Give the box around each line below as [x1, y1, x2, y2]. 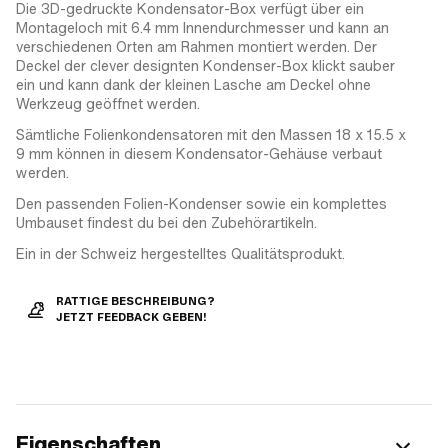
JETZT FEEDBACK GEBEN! [56, 310, 207, 324]
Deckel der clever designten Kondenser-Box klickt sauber [16, 55, 395, 76]
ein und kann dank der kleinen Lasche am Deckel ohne [16, 74, 371, 95]
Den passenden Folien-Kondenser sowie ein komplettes [16, 193, 387, 214]
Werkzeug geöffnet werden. [16, 93, 200, 114]
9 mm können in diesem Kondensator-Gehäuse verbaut [16, 143, 382, 164]
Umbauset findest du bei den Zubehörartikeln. [16, 212, 317, 233]
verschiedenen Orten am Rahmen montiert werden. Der [16, 36, 377, 57]
